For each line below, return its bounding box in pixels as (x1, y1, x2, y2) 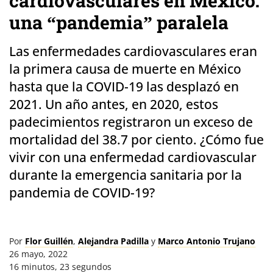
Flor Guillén (25, 235, 73, 247)
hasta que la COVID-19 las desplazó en (9, 78, 239, 96)
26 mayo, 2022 (9, 248, 68, 260)
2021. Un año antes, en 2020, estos (9, 96, 218, 113)
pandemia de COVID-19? (9, 184, 155, 202)
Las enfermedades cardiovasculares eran (9, 43, 257, 60)
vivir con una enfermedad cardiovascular (9, 149, 257, 166)
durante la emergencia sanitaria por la (9, 166, 242, 184)
